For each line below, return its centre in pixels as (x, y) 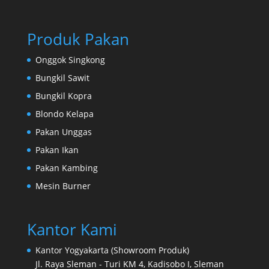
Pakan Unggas (63, 132)
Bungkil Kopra (63, 96)
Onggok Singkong (70, 60)
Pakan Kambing (66, 168)
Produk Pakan (78, 39)
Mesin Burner (63, 186)
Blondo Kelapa (64, 114)
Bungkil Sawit (62, 78)
